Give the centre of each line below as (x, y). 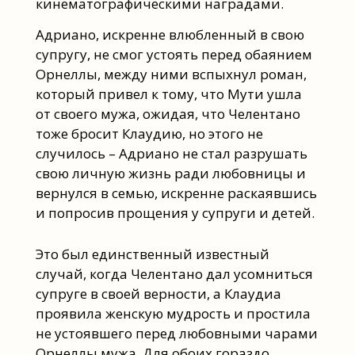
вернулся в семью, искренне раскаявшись (176, 193)
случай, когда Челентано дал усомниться (174, 273)
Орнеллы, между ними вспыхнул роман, (171, 74)
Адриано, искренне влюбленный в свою (170, 34)
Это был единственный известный (152, 254)
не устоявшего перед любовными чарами (176, 333)
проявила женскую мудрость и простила (173, 313)
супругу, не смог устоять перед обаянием (174, 54)
